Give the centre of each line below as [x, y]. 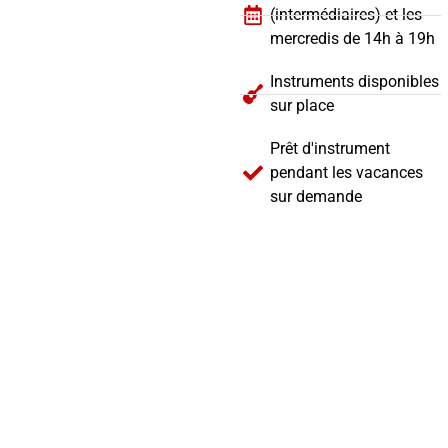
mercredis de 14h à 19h [352, 38]
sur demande [316, 196]
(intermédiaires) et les [346, 14]
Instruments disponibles [354, 81]
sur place [302, 105]
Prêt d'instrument [330, 148]
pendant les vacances [346, 172]
